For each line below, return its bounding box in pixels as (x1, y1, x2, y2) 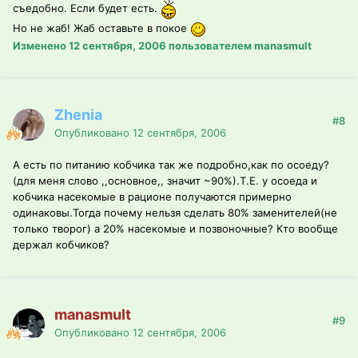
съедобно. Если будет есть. (13, 2, 161, 15)
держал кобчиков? (13, 238, 109, 252)
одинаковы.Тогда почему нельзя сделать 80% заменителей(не (13, 206, 337, 220)
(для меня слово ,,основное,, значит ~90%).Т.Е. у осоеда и (13, 174, 317, 188)
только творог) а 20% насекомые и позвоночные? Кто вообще (13, 222, 338, 236)
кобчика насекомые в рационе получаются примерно (13, 190, 292, 204)
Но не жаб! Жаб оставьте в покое (13, 22, 190, 35)
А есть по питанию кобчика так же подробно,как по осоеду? (13, 158, 329, 172)
